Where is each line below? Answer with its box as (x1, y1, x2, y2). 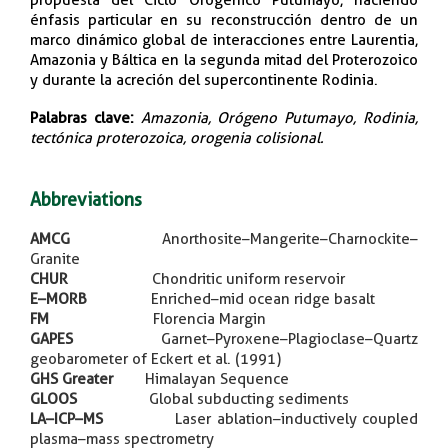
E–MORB (30, 289, 87, 308)
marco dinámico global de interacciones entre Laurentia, (30, 30, 418, 49)
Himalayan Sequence (145, 369, 289, 388)
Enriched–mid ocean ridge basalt (151, 289, 375, 308)
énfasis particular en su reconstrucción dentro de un (30, 10, 418, 29)
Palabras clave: (30, 108, 141, 127)
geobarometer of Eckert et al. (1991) (30, 349, 281, 368)
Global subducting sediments (149, 389, 349, 408)
